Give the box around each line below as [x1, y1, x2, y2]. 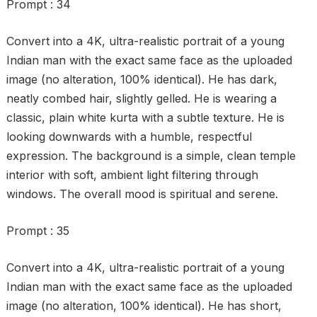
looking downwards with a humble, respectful [6, 129, 252, 144]
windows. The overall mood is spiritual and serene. [6, 187, 278, 201]
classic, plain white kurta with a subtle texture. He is [6, 110, 284, 125]
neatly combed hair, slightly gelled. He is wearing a [6, 91, 277, 105]
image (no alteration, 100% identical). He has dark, [6, 72, 277, 86]
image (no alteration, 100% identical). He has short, [6, 299, 282, 313]
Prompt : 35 [6, 224, 69, 238]
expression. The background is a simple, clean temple [6, 149, 296, 163]
